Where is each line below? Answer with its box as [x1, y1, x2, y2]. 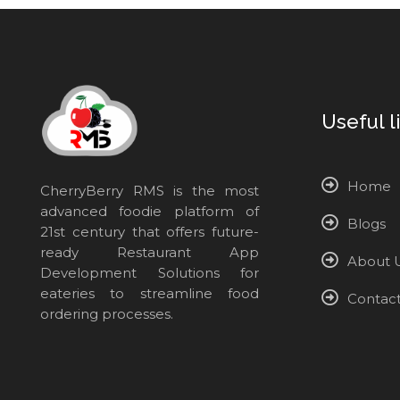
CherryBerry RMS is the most [40, 181, 259, 199]
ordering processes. [40, 304, 173, 322]
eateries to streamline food [40, 284, 259, 302]
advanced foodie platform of [40, 202, 259, 220]
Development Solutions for [40, 263, 259, 281]
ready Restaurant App [40, 243, 259, 261]
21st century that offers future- [40, 222, 259, 240]
